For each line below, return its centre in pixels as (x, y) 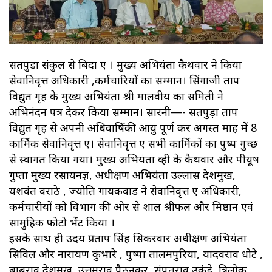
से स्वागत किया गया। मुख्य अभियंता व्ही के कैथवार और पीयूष (134, 159)
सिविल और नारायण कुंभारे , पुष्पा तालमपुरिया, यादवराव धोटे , (136, 253)
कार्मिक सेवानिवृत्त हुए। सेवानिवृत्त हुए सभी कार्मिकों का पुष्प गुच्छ (133, 143)
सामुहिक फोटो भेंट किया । (62, 222)
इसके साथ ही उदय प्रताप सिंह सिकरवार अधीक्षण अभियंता (128, 238)
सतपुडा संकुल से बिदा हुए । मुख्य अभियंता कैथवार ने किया (125, 64)
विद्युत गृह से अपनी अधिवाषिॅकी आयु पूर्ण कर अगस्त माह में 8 (133, 127)
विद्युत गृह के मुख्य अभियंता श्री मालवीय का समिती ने (116, 96)
